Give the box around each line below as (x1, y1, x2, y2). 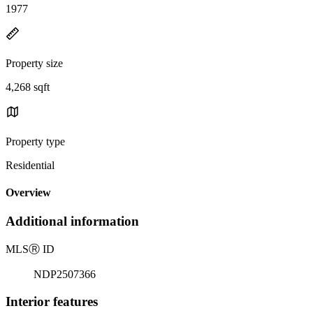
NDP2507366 (34, 268, 96, 281)
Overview (6, 187, 51, 199)
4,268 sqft (6, 80, 50, 93)
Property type (6, 135, 65, 147)
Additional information (6, 214, 139, 229)
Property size (6, 57, 63, 69)
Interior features (6, 293, 98, 309)
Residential (6, 159, 54, 171)
